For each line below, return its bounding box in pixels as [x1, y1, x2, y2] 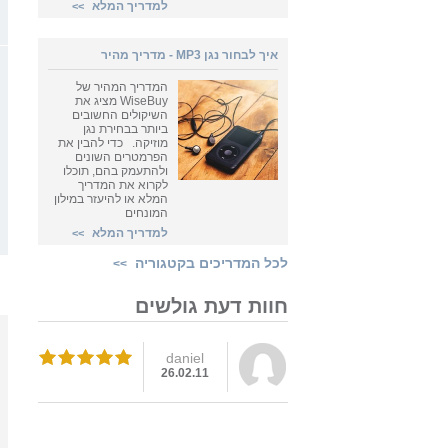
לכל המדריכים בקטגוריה [127, 255, 288, 271]
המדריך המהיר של [76, 80, 168, 94]
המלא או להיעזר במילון [54, 192, 168, 206]
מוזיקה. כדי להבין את [58, 136, 168, 150]
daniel [165, 350, 204, 366]
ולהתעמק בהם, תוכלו [63, 164, 168, 178]
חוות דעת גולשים [135, 295, 288, 317]
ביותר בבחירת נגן [83, 122, 168, 136]
